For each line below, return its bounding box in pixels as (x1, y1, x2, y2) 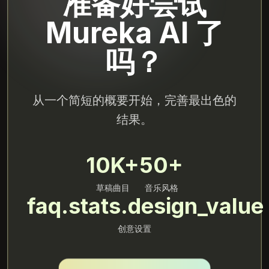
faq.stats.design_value (27, 192, 264, 219)
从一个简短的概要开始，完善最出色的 (32, 92, 237, 107)
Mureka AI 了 (45, 14, 224, 50)
